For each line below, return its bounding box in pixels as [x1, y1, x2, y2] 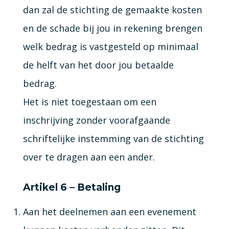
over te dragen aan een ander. [22, 150, 155, 163]
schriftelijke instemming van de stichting [22, 132, 204, 145]
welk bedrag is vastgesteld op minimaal [22, 40, 198, 53]
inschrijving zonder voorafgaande [22, 113, 170, 126]
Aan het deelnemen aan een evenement [22, 205, 196, 218]
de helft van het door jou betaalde [22, 58, 174, 71]
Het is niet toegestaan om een [22, 95, 156, 108]
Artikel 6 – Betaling [22, 181, 121, 193]
